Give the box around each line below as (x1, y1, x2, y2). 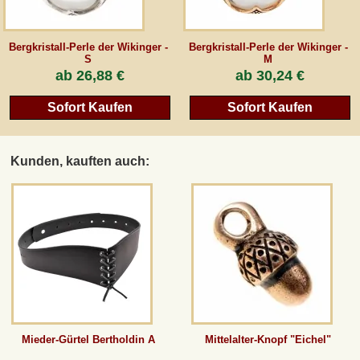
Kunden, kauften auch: (10, 153, 150, 168)
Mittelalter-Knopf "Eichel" (205, 333, 332, 346)
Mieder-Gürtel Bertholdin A (21, 333, 155, 346)
